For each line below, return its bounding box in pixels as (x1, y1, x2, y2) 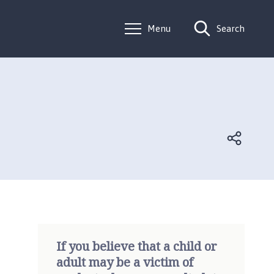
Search (217, 23, 245, 34)
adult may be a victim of (56, 253, 193, 270)
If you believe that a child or (56, 237, 217, 254)
